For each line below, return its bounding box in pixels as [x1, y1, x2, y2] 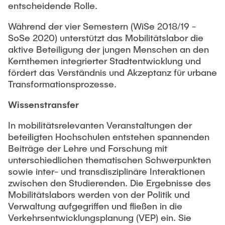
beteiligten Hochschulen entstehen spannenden [8, 131, 209, 142]
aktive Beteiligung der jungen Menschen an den [8, 44, 209, 55]
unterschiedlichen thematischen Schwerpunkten [8, 154, 211, 165]
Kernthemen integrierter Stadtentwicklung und [8, 55, 201, 66]
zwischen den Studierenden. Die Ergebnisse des [8, 177, 211, 188]
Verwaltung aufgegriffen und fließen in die [8, 200, 182, 211]
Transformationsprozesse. [8, 78, 117, 89]
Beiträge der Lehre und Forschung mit [8, 143, 167, 154]
